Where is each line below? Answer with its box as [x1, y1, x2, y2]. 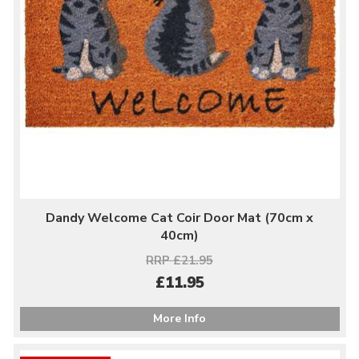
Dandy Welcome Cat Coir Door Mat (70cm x [46, 209, 313, 227]
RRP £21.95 [146, 252, 213, 268]
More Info [153, 311, 206, 326]
